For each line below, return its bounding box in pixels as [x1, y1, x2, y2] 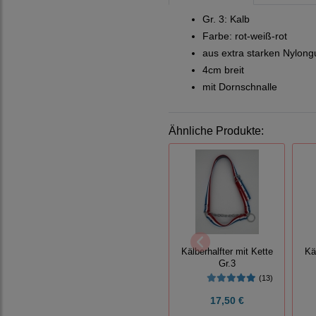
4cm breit [202, 64, 244, 76]
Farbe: [202, 30, 235, 42]
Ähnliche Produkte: [169, 125, 264, 138]
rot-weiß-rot [235, 30, 287, 42]
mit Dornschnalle [202, 81, 277, 93]
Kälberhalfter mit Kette [181, 247, 273, 257]
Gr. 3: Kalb [202, 13, 250, 25]
